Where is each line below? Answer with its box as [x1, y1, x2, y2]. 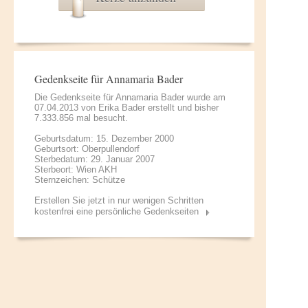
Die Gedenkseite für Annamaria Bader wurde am [34, 92, 225, 102]
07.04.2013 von [34, 102, 98, 113]
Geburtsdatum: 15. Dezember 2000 [34, 133, 174, 144]
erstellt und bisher [145, 102, 219, 113]
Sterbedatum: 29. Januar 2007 [34, 154, 155, 164]
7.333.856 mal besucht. [34, 113, 128, 123]
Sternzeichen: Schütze [34, 175, 125, 185]
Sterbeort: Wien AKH [34, 164, 117, 175]
